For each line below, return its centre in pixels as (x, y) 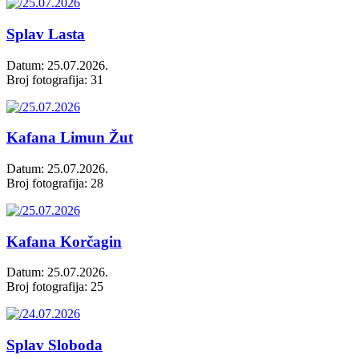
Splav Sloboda (54, 345)
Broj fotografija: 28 (55, 183)
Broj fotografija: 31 (55, 79)
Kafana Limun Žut (70, 138)
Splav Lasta (46, 34)
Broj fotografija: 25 (55, 287)
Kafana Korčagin (64, 241)
